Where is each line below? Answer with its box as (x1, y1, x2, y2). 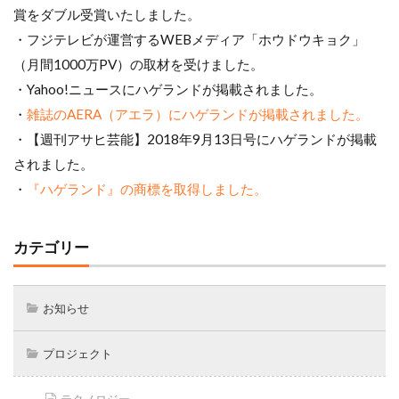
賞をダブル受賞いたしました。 (13, 5, 200, 22)
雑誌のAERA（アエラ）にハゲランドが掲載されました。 (27, 105, 369, 122)
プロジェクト (43, 346, 112, 361)
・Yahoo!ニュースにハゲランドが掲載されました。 (13, 80, 322, 97)
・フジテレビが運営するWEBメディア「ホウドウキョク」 (13, 30, 365, 47)
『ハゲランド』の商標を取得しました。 (27, 180, 267, 197)
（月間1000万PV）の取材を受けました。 (13, 55, 264, 72)
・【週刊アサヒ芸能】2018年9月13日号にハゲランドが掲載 (13, 130, 377, 147)
